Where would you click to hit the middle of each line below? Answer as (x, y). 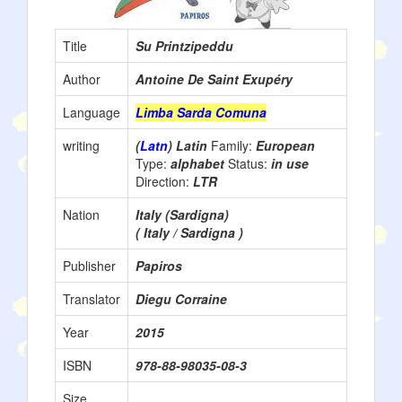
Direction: (164, 181)
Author (82, 79)
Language (92, 112)
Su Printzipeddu (184, 46)
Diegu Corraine (181, 299)
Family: (233, 145)
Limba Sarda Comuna (201, 112)
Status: (249, 163)
